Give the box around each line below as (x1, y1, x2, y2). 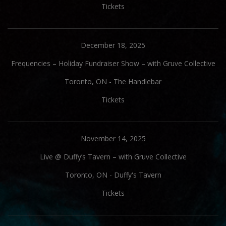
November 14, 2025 (80, 134, 146, 143)
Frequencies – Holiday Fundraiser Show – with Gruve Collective (11, 59, 215, 68)
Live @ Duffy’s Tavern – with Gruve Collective (39, 152, 187, 161)
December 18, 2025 (81, 40, 145, 50)
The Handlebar (114, 77, 161, 86)
